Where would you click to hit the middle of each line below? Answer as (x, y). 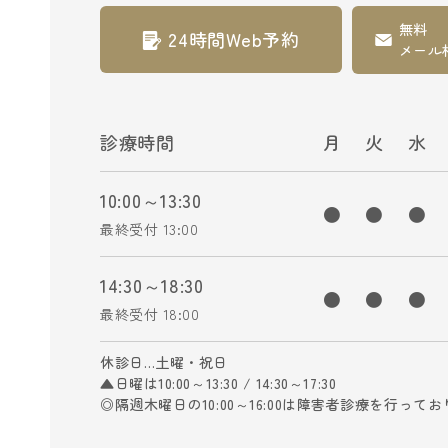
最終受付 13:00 (149, 229)
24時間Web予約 (234, 39)
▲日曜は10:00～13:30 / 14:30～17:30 (218, 383)
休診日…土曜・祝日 (171, 362)
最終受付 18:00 (150, 314)
